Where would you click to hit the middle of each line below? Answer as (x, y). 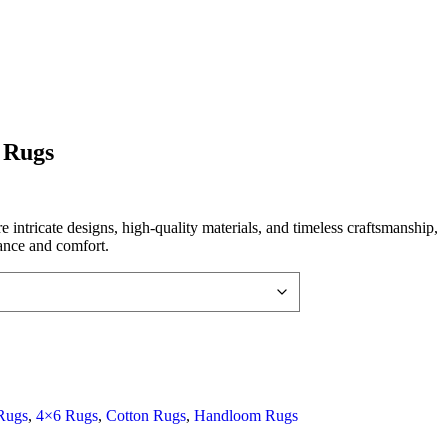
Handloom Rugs (245, 416)
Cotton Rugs (145, 416)
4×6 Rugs (66, 416)
